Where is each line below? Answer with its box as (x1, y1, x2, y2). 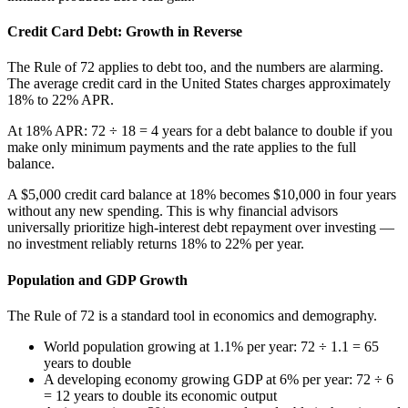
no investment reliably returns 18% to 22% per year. (7, 236, 304, 252)
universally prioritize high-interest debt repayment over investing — (7, 219, 394, 236)
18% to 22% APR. (7, 92, 114, 108)
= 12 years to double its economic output (44, 387, 277, 403)
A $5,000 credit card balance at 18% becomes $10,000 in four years (7, 187, 396, 203)
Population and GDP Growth (7, 271, 188, 288)
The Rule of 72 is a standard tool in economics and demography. (7, 307, 377, 323)
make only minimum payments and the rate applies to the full (7, 139, 356, 156)
